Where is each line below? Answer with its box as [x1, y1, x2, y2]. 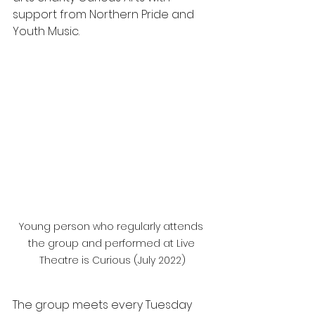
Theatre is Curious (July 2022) [39, 253, 186, 268]
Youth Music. [13, 23, 79, 39]
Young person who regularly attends [19, 219, 206, 234]
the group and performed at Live [27, 236, 198, 251]
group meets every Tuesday [35, 297, 195, 314]
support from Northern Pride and [13, 6, 197, 22]
